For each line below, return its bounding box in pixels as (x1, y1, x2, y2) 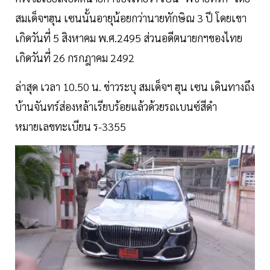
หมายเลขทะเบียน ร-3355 (15, 119, 131, 134)
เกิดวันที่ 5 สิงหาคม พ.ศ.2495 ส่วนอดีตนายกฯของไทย (15, 31, 242, 45)
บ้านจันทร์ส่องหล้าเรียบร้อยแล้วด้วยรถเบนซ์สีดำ (15, 99, 217, 114)
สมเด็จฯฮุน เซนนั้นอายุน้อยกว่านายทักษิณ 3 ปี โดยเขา (15, 11, 246, 25)
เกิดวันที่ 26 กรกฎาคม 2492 (15, 51, 142, 65)
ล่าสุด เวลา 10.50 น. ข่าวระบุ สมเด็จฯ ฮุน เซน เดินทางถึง (15, 80, 254, 94)
